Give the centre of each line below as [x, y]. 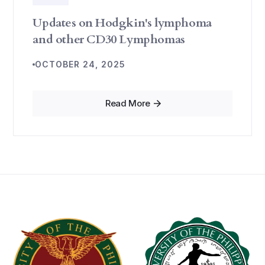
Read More [128, 103]
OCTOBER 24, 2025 [80, 64]
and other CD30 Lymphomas [109, 39]
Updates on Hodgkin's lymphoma [122, 23]
